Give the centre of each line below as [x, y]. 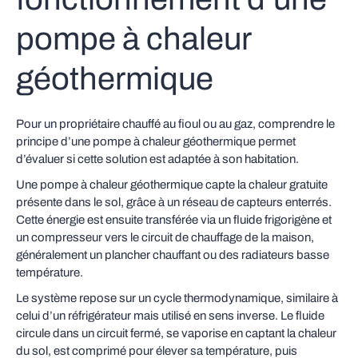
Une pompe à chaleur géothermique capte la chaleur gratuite [172, 185]
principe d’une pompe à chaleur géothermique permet [156, 141]
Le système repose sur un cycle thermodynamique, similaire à [177, 298]
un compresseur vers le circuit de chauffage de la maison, [165, 237]
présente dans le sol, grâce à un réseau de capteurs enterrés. [174, 202]
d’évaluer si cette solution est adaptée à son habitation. [157, 159]
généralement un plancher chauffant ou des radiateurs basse [173, 255]
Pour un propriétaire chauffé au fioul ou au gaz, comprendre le [175, 124]
